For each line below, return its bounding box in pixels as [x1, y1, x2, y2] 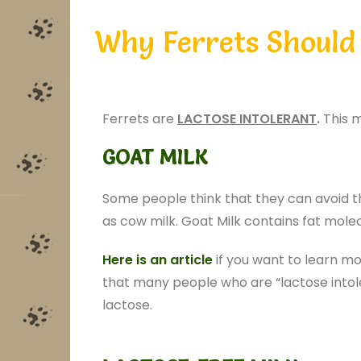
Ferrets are [102, 110, 177, 128]
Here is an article [102, 251, 213, 269]
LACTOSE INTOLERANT [177, 110, 317, 128]
